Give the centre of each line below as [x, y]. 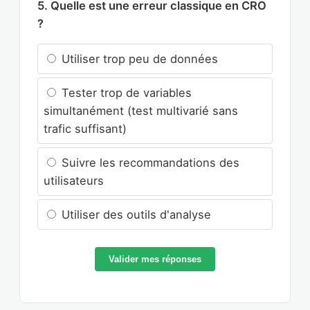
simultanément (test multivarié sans [141, 111]
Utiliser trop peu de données [138, 59]
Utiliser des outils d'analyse [135, 215]
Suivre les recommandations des [149, 163]
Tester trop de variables [125, 93]
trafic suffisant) [85, 129]
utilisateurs [74, 181]
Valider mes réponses [155, 259]
